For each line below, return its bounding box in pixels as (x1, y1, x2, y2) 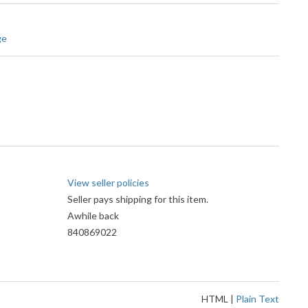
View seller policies (67, 177, 149, 189)
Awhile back (67, 210, 119, 222)
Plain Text (236, 293, 279, 305)
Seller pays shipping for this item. (67, 193, 208, 206)
